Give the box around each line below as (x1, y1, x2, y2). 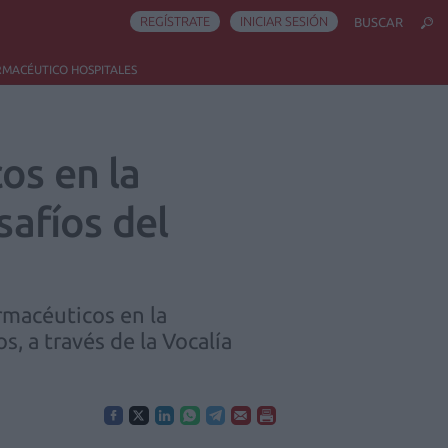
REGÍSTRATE (140, 14, 210, 28)
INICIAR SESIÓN (240, 14, 328, 28)
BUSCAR (354, 15, 403, 29)
